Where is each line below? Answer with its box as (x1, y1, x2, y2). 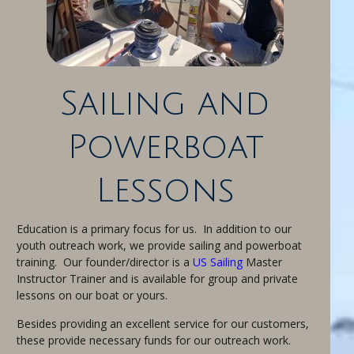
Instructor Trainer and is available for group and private (17, 270, 298, 286)
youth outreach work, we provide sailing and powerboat (17, 237, 302, 253)
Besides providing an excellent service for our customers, (17, 315, 309, 331)
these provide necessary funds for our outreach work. (17, 332, 291, 348)
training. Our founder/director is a (17, 254, 190, 269)
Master (246, 254, 282, 269)
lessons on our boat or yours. (17, 287, 168, 303)
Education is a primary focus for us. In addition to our (17, 220, 292, 236)
